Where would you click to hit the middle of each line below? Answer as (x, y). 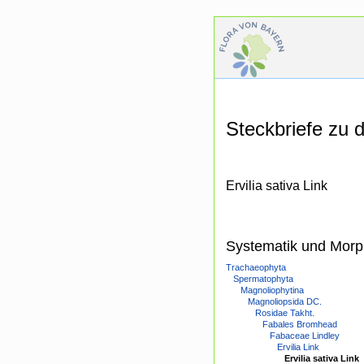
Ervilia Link (298, 347)
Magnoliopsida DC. (285, 302)
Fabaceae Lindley (305, 336)
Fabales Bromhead (300, 325)
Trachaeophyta (256, 268)
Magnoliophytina (272, 290)
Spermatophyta (263, 279)
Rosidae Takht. (285, 313)
